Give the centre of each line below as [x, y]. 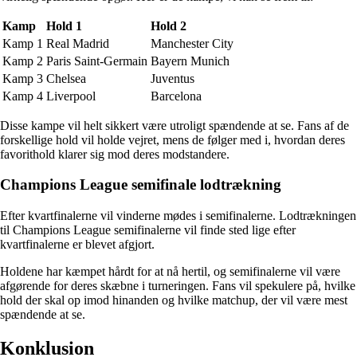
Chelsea [66, 78]
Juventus [173, 78]
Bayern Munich [190, 61]
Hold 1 [64, 25]
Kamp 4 [23, 96]
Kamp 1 [23, 43]
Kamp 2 [23, 61]
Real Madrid [78, 43]
